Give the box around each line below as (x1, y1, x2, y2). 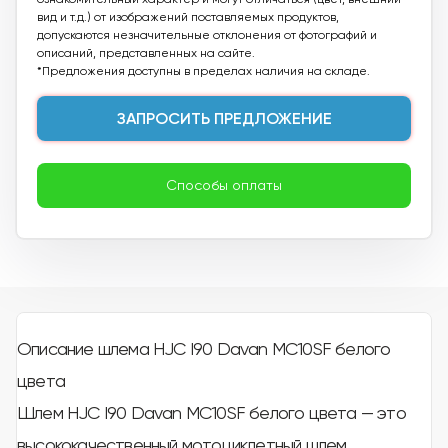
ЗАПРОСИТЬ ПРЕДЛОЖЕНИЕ (116, 108, 332, 128)
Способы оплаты (166, 177, 282, 194)
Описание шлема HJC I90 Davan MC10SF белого (17, 338, 391, 360)
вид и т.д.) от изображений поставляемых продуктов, (37, 10, 339, 25)
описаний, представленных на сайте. (37, 46, 255, 61)
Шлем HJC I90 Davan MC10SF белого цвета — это (17, 402, 406, 424)
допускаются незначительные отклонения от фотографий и (37, 28, 377, 43)
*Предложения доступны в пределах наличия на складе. (37, 64, 370, 79)
